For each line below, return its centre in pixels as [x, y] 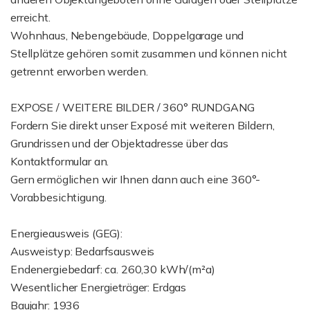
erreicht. [30, 17]
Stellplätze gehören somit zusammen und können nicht [149, 53]
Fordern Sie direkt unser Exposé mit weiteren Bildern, [143, 125]
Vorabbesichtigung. [58, 197]
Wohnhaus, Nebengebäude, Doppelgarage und [127, 35]
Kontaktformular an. [60, 161]
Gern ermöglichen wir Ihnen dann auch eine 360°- [136, 179]
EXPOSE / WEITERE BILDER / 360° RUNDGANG [133, 107]
